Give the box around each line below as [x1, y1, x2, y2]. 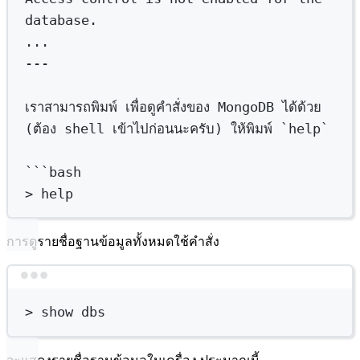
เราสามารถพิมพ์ [25, 98, 118, 115]
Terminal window [178, 275, 275, 291]
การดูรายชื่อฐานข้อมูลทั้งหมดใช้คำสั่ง [6, 235, 219, 249]
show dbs [33, 304, 106, 321]
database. [25, 11, 98, 28]
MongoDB [218, 98, 275, 115]
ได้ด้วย [282, 98, 322, 115]
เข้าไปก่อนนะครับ [112, 120, 215, 137]
